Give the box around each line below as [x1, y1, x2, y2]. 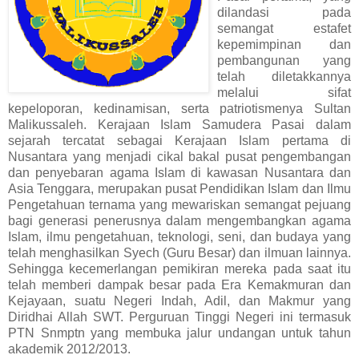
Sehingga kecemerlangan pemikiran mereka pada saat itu [8, 261, 351, 276]
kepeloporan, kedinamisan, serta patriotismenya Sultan [8, 101, 351, 115]
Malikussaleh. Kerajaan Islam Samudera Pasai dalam [8, 117, 351, 131]
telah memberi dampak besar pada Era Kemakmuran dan [8, 277, 351, 292]
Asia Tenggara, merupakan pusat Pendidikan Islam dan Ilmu [8, 181, 351, 196]
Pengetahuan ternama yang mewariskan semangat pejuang [8, 197, 351, 212]
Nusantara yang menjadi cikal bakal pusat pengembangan [8, 149, 351, 163]
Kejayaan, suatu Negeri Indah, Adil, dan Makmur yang [8, 293, 351, 308]
